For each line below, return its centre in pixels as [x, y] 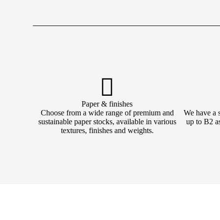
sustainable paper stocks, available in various [107, 122]
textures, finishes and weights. [107, 130]
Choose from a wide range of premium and [107, 113]
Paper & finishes [107, 104]
